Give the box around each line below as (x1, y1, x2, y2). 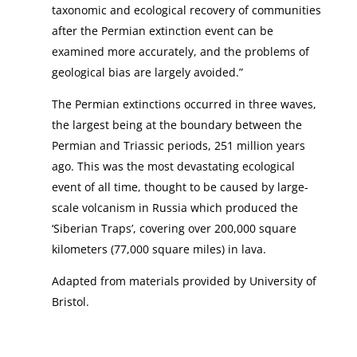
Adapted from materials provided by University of (51, 273, 316, 288)
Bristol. (51, 294, 89, 309)
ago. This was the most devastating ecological (51, 159, 295, 174)
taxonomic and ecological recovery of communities (51, 2, 321, 18)
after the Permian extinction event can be (51, 23, 273, 38)
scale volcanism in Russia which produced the (51, 200, 298, 215)
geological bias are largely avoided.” (51, 65, 243, 80)
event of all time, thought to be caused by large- (51, 179, 308, 194)
